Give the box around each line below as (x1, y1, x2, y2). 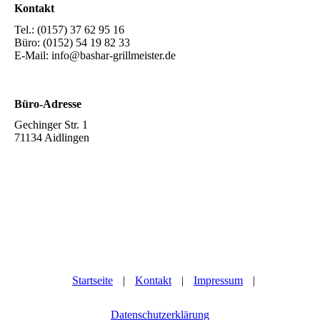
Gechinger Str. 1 (14, 118, 88, 131)
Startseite (72, 274, 113, 286)
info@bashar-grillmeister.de (51, 49, 176, 61)
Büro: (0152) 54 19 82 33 (14, 36, 130, 49)
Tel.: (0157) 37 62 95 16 (14, 23, 130, 36)
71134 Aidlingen (14, 131, 89, 144)
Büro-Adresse (14, 97, 81, 110)
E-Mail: (14, 49, 51, 61)
